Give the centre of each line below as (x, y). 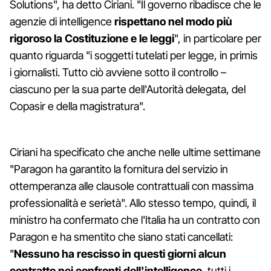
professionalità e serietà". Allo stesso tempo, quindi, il (133, 203)
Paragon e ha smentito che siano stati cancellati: (121, 237)
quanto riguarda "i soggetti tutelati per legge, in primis (134, 55)
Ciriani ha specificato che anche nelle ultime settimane (135, 152)
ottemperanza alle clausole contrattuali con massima (132, 186)
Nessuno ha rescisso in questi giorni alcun (120, 254)
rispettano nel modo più (173, 21)
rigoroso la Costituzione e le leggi (92, 38)
